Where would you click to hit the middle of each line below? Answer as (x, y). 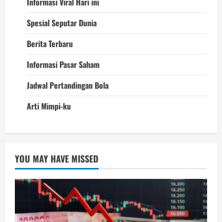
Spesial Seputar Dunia (62, 23)
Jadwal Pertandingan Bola (68, 85)
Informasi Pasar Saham (63, 64)
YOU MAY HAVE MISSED (57, 158)
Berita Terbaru (50, 43)
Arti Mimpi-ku (49, 106)
